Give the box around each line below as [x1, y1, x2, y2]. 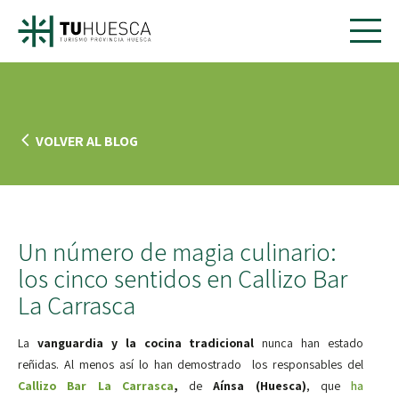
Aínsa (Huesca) [213, 378, 306, 394]
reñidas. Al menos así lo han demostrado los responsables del [18, 356, 363, 372]
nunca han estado [254, 335, 363, 351]
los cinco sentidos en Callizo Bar [18, 262, 347, 295]
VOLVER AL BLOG [36, 132, 138, 151]
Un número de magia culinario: [18, 235, 337, 268]
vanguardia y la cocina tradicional [37, 335, 255, 351]
